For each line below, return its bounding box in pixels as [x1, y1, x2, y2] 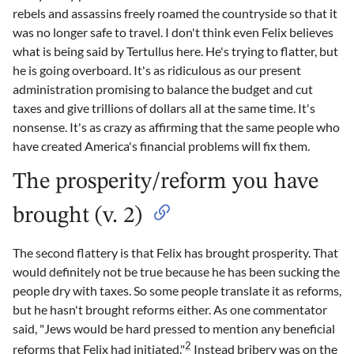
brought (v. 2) [13, 205, 142, 228]
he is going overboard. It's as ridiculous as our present [13, 62, 301, 78]
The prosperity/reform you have [13, 171, 318, 194]
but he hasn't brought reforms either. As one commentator [13, 302, 327, 318]
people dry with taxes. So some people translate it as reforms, [13, 283, 341, 299]
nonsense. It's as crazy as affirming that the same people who [13, 119, 340, 135]
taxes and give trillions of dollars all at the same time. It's [13, 100, 315, 116]
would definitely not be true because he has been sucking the [13, 264, 340, 280]
